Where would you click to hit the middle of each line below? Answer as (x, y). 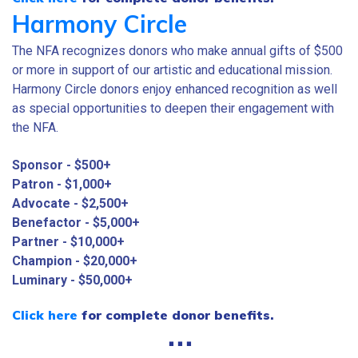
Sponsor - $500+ (62, 165)
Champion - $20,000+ (75, 261)
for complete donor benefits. (176, 315)
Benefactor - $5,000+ (76, 222)
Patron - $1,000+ (62, 184)
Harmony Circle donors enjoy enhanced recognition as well (175, 89)
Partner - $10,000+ (68, 241)
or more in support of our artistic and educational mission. (172, 70)
